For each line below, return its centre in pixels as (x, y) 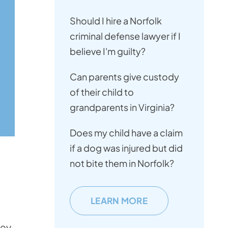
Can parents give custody (124, 77)
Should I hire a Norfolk (116, 21)
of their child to (102, 92)
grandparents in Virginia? (122, 107)
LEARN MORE (119, 201)
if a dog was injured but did (126, 148)
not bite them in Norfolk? (122, 163)
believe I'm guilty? (108, 51)
